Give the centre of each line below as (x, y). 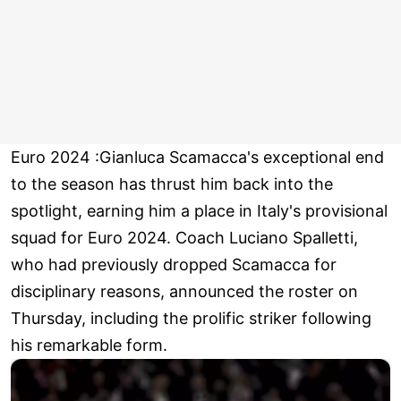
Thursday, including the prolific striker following (191, 319)
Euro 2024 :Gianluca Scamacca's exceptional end (197, 158)
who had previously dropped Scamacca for (174, 265)
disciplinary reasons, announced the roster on (184, 292)
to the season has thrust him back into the (172, 184)
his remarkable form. (89, 346)
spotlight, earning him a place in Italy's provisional (199, 211)
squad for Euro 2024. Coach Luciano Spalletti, (184, 238)
